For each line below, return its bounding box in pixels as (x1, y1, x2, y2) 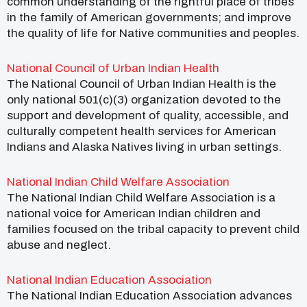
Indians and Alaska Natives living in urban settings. (7, 140, 282, 153)
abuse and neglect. (7, 238, 111, 251)
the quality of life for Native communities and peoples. (7, 26, 299, 40)
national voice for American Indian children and (7, 206, 260, 220)
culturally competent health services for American (7, 124, 276, 138)
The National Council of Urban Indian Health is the (7, 77, 276, 90)
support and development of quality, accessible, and (7, 108, 288, 122)
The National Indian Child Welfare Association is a (7, 191, 275, 204)
